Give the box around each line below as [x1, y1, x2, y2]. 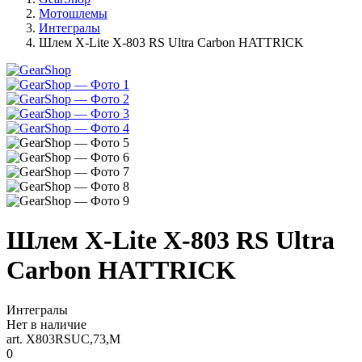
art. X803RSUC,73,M [6, 331, 120, 346]
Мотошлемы [39, 6, 107, 20]
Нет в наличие [6, 317, 86, 331]
